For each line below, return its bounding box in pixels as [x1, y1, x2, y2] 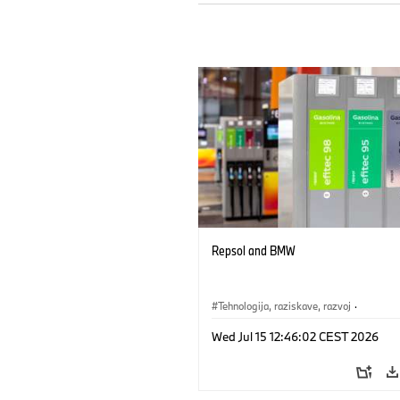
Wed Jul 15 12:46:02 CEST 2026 [212, 328, 379, 345]
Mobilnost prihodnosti [218, 319, 318, 333]
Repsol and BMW [212, 241, 296, 259]
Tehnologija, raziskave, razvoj [218, 298, 351, 312]
